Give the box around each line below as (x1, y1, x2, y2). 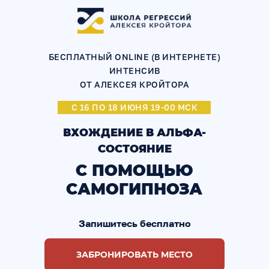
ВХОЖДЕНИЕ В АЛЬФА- (63, 126, 206, 139)
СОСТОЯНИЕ (97, 142, 172, 156)
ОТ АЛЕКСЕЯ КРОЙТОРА (79, 79, 190, 89)
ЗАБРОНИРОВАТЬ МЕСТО (76, 249, 193, 260)
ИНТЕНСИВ (109, 65, 160, 76)
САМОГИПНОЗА (65, 180, 202, 199)
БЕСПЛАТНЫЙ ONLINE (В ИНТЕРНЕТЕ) (48, 52, 221, 62)
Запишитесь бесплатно (78, 217, 191, 229)
